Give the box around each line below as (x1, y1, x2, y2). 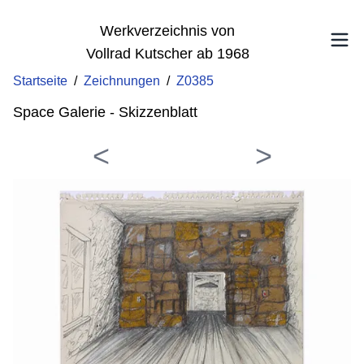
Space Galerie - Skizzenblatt (13, 104, 197, 120)
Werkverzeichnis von (100, 23, 235, 39)
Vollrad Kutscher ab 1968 (85, 45, 249, 62)
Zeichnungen (84, 74, 160, 88)
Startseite (13, 74, 67, 88)
